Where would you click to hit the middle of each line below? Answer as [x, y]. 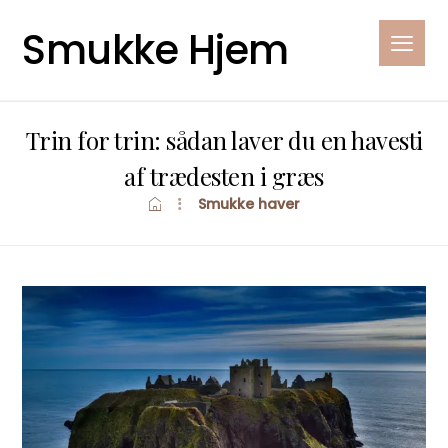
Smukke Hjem [155, 50]
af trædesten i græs [224, 176]
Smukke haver [249, 204]
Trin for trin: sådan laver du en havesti [224, 140]
